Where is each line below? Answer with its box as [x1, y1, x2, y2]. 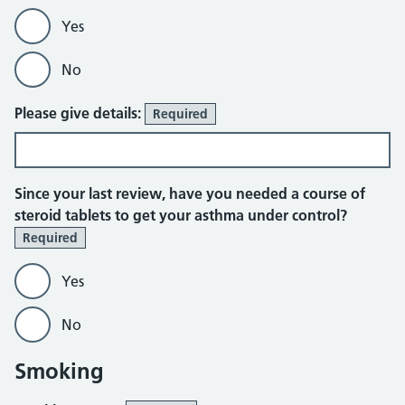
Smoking [14, 358, 104, 384]
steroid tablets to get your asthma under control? [14, 206, 347, 224]
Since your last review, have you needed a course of [14, 184, 365, 202]
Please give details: [14, 104, 145, 122]
